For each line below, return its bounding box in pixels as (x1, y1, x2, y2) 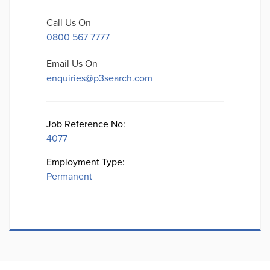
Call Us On (46, 17, 91, 29)
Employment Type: (46, 156, 125, 168)
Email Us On (46, 58, 98, 70)
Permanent (46, 171, 92, 183)
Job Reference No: (46, 118, 125, 130)
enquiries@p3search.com (46, 72, 152, 84)
